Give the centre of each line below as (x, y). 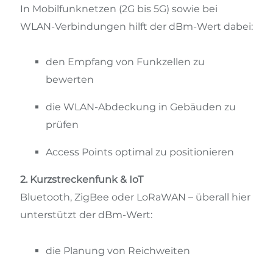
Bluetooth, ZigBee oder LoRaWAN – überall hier (135, 197)
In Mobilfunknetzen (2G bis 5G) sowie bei (119, 9)
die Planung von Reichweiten (118, 251)
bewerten (70, 80)
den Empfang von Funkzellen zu (125, 62)
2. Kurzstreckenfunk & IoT (82, 180)
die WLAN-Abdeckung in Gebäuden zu (141, 107)
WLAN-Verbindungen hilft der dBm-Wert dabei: (136, 26)
